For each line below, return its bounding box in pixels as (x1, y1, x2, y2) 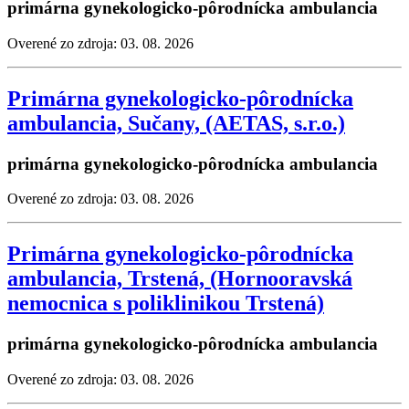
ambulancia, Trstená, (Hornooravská (7, 267, 352, 291)
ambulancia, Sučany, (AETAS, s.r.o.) (7, 110, 345, 135)
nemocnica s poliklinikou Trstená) (7, 291, 324, 316)
